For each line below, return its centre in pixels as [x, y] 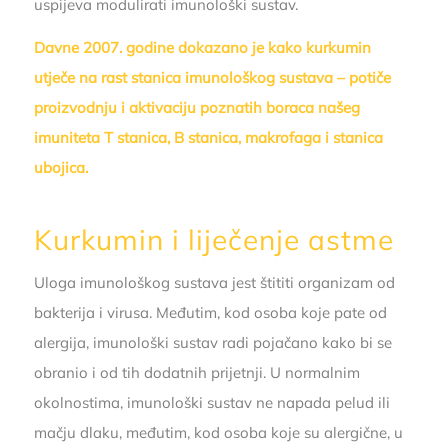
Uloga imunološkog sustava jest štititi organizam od [214, 282]
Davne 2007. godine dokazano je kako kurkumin [202, 47]
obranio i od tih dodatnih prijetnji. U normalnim [196, 372]
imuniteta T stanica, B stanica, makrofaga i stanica [208, 137]
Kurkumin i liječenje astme [213, 239]
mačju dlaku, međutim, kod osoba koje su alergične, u [218, 432]
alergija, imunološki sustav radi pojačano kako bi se [212, 342]
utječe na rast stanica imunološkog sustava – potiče [212, 77]
